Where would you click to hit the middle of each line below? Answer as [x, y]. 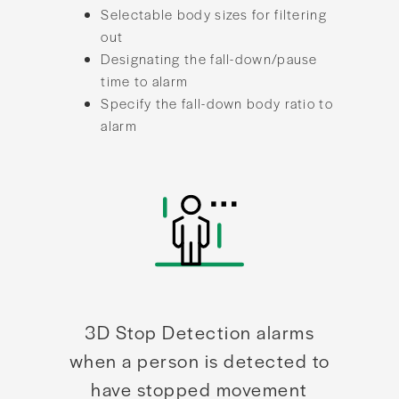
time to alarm [145, 80]
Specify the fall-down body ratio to [217, 102]
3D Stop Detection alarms [199, 331]
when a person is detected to [199, 360]
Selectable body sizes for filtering [214, 13]
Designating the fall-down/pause [209, 58]
